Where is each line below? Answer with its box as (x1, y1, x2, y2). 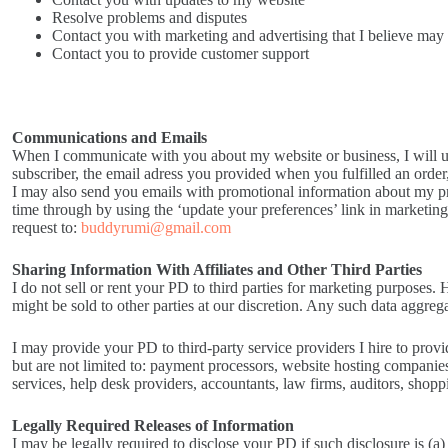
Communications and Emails (11, 129, 207, 147)
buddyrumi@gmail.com (80, 219, 231, 237)
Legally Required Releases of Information (11, 417, 294, 435)
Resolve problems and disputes (51, 9, 247, 27)
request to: (11, 219, 81, 237)
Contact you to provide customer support (51, 45, 309, 63)
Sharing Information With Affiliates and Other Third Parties (11, 261, 422, 279)
